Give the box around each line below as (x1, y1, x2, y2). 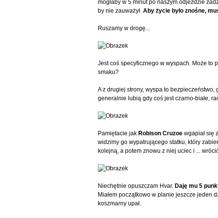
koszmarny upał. (98, 200, 142, 207)
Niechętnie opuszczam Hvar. (98, 182, 175, 189)
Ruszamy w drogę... (98, 24, 150, 32)
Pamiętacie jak (98, 129, 139, 137)
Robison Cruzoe (138, 129, 183, 137)
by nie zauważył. (98, 7, 144, 14)
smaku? (98, 68, 119, 75)
